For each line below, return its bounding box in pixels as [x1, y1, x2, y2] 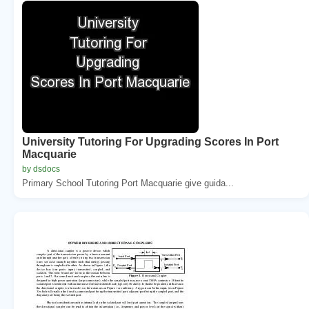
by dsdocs [22, 163, 60, 174]
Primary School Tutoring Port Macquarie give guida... [22, 177, 234, 188]
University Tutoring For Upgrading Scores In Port [22, 135, 279, 148]
